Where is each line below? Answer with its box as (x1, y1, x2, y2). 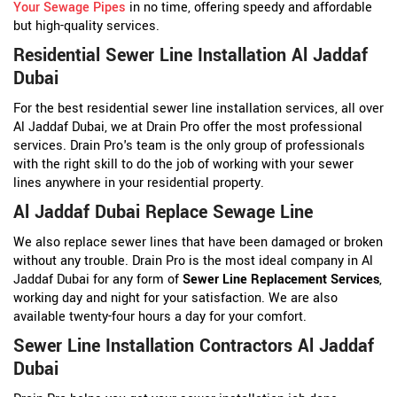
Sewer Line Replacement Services (183, 269, 379, 289)
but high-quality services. (13, 16, 160, 35)
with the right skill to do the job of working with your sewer (13, 154, 354, 174)
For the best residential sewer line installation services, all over (13, 98, 384, 118)
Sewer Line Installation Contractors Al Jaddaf (13, 332, 374, 359)
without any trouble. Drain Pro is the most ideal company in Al (13, 251, 373, 270)
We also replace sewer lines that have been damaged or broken (13, 232, 383, 252)
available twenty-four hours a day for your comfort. (13, 307, 307, 326)
